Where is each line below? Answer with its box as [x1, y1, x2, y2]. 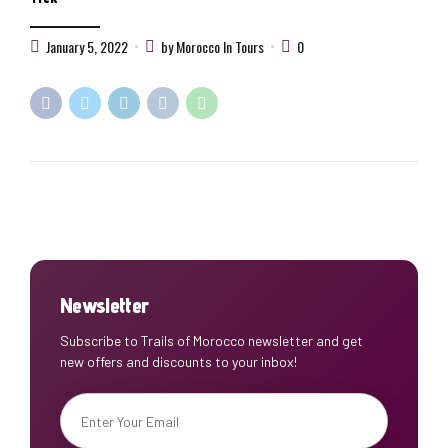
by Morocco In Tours [161, 35, 264, 57]
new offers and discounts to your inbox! [60, 353, 297, 371]
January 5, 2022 [46, 35, 128, 57]
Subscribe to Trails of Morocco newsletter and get [60, 332, 363, 350]
